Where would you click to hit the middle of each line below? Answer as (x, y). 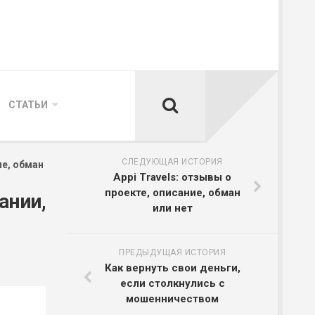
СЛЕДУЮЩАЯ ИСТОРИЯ (172, 162)
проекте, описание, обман (172, 193)
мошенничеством (172, 299)
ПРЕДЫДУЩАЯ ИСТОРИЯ (172, 252)
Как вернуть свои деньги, (172, 268)
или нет (172, 208)
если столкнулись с (172, 283)
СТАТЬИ (28, 105)
